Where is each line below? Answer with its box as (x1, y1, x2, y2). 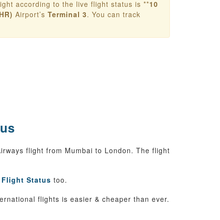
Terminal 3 (48, 9, 87, 19)
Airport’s (13, 9, 48, 19)
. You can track (87, 9, 140, 19)
